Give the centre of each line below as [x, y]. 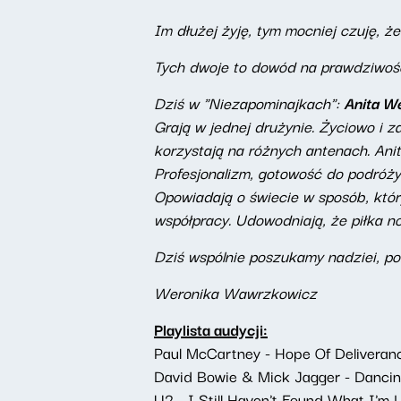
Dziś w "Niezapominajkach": [249, 102]
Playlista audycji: [211, 329]
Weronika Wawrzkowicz [235, 292]
